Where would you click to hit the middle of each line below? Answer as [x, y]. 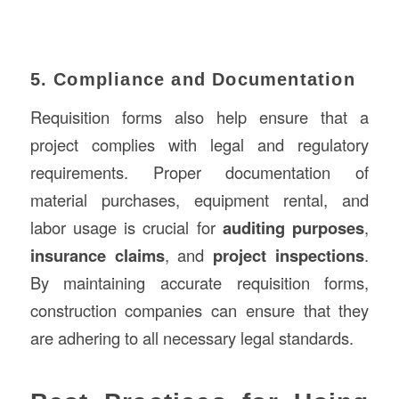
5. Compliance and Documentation [192, 79]
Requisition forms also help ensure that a [199, 116]
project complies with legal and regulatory [199, 144]
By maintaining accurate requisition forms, [199, 282]
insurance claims [97, 255]
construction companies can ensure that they [199, 309]
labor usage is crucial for [126, 227]
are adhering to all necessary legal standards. [191, 337]
